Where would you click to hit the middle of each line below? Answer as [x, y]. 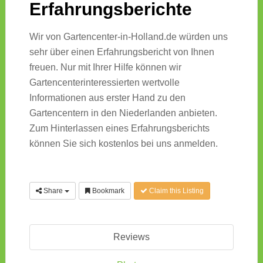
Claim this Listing [175, 191]
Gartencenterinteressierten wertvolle [104, 83]
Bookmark [107, 191]
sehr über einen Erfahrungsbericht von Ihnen [122, 52]
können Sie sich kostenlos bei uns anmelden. [123, 144]
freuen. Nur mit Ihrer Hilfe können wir [105, 68]
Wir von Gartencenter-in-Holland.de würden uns [128, 37]
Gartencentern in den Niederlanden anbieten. [123, 113]
